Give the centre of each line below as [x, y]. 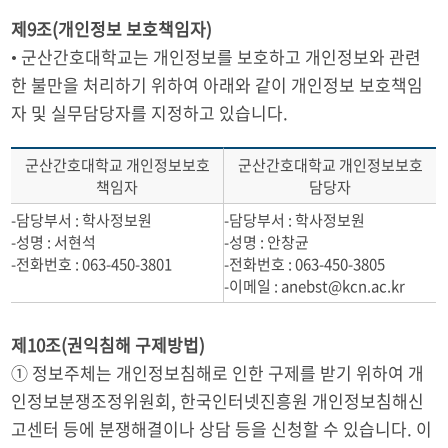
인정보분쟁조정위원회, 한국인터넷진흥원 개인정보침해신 [218, 400]
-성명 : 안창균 [267, 242]
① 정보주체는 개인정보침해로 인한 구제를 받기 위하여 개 [218, 372]
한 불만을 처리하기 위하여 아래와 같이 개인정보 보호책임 [217, 84]
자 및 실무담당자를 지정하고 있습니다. [150, 112]
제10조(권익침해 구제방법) [108, 344]
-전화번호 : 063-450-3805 [305, 264]
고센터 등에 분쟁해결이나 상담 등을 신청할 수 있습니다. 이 [222, 428]
